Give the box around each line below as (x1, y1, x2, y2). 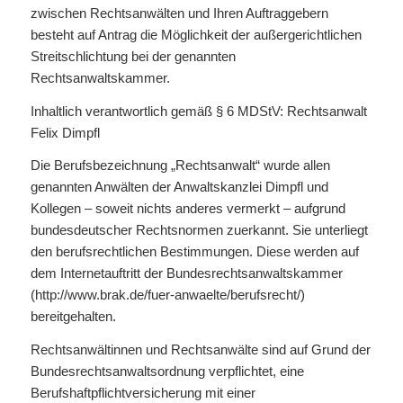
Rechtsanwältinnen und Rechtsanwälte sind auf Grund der (30, 342, 371, 357)
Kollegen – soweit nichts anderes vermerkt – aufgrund (30, 201, 345, 217)
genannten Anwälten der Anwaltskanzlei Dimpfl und (30, 179, 328, 195)
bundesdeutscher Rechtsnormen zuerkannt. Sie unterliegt (30, 222, 368, 238)
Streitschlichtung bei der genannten (30, 48, 236, 64)
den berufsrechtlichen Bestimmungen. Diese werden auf (30, 244, 359, 260)
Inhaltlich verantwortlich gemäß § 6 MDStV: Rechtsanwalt (30, 103, 367, 119)
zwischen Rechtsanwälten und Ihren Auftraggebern (30, 4, 328, 21)
